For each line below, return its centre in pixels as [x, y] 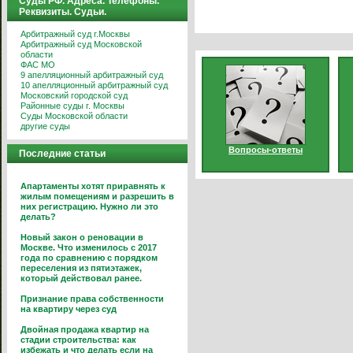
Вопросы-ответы [266, 150]
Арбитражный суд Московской [81, 44]
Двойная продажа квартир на [85, 329]
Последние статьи [62, 154]
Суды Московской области [74, 116]
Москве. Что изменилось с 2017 [89, 247]
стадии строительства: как [78, 340]
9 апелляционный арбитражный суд [92, 75]
